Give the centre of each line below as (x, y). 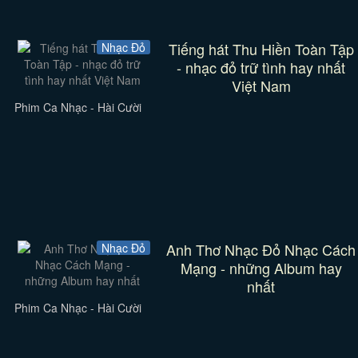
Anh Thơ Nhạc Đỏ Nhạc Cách (261, 249)
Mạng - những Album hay (261, 268)
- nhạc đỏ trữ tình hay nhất (261, 67)
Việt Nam (261, 86)
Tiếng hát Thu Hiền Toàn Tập (261, 49)
